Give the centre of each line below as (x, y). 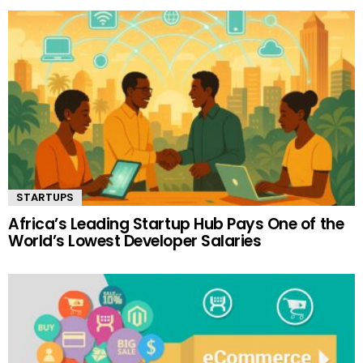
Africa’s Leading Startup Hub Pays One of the (176, 224)
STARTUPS (45, 198)
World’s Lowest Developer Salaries (135, 241)
